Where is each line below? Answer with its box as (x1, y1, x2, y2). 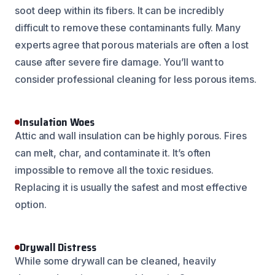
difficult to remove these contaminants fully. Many (15, 21, 241, 34)
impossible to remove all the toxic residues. (15, 163, 214, 176)
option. (15, 198, 47, 211)
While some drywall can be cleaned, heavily (15, 254, 216, 267)
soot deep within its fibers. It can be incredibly (15, 4, 225, 17)
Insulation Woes (20, 113, 95, 131)
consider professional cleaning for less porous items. (15, 72, 257, 85)
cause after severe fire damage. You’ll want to (15, 55, 225, 68)
